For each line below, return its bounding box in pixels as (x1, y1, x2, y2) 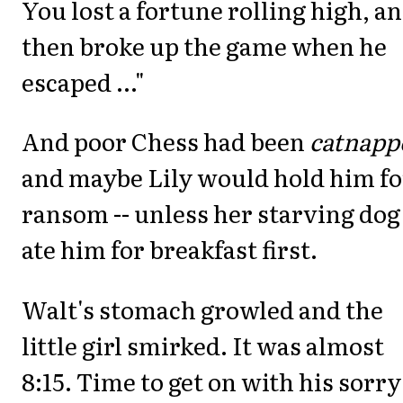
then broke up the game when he (22, 27, 387, 63)
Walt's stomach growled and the (22, 291, 383, 327)
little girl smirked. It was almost (22, 327, 384, 363)
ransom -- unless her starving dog (22, 195, 400, 231)
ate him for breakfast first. (22, 231, 318, 267)
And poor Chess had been (22, 123, 309, 159)
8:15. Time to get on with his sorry (22, 363, 401, 399)
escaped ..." (22, 63, 145, 99)
